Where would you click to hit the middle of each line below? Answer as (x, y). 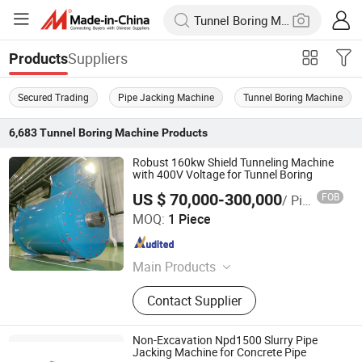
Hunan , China (73, 248)
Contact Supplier (194, 300)
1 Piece (187, 219)
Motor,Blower (169, 287)
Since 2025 (201, 248)
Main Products (174, 267)
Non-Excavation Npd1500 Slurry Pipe (225, 341)
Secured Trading (54, 97)
